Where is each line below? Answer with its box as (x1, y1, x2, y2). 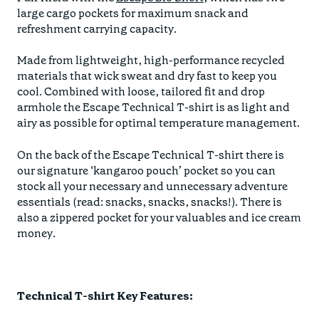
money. (17, 225, 56, 241)
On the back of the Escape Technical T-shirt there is (17, 147, 284, 162)
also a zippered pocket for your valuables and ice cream (17, 209, 301, 225)
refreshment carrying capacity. (17, 21, 181, 36)
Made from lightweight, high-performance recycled (17, 53, 285, 68)
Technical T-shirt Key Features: (17, 288, 193, 304)
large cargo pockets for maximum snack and (17, 5, 249, 21)
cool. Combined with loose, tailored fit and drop (17, 84, 265, 100)
